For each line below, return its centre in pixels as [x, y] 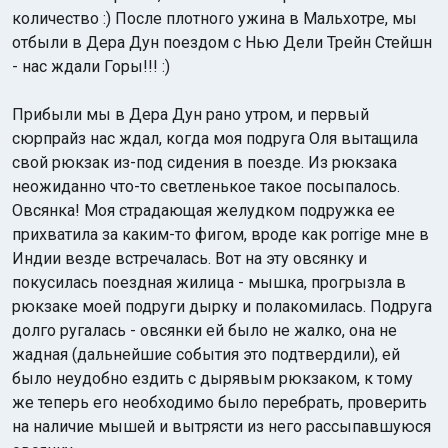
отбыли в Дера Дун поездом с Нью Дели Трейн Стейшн [222, 42]
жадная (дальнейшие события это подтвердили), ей [206, 354]
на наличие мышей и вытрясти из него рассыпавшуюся [221, 426]
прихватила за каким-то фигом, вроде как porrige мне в [220, 234]
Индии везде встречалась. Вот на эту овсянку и [189, 258]
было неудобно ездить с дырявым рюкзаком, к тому [212, 378]
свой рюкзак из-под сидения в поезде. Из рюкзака [204, 162]
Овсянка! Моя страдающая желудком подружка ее [203, 210]
